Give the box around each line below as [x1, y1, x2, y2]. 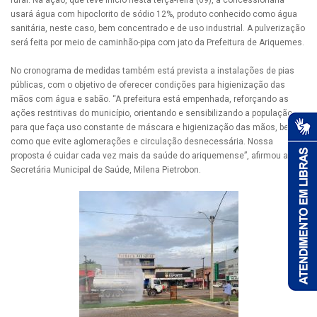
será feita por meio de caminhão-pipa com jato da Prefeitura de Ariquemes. [11, 38, 304, 48]
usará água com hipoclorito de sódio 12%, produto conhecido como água [11, 9, 297, 20]
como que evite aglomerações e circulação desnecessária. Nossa [11, 137, 273, 147]
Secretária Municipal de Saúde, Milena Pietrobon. [11, 165, 201, 175]
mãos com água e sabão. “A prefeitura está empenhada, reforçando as [11, 94, 289, 105]
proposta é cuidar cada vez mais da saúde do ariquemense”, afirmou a [11, 151, 288, 161]
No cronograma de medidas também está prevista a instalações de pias [11, 66, 294, 76]
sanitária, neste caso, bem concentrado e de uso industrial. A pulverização [11, 23, 305, 34]
